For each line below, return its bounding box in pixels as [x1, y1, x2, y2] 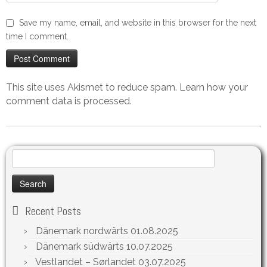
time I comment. [6, 32, 69, 41]
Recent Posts [25, 204, 81, 219]
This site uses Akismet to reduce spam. [6, 82, 179, 93]
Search [11, 150, 38, 160]
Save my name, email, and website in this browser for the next [19, 18, 256, 27]
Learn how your [179, 82, 248, 93]
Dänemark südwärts [36, 241, 124, 252]
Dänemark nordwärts [36, 225, 128, 237]
